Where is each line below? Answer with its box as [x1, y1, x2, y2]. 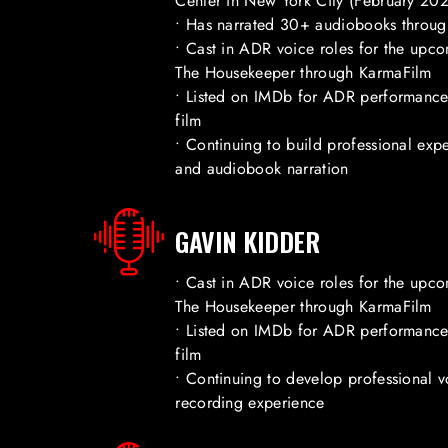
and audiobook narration [175, 157, 349, 181]
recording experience [175, 391, 325, 415]
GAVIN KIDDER [175, 222, 320, 262]
